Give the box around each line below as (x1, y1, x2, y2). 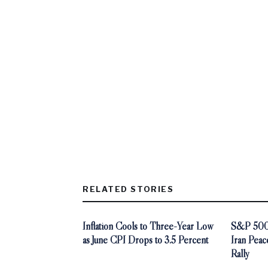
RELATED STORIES (83, 184, 174, 194)
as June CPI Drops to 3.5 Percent (83, 233, 208, 246)
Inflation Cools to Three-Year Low (83, 220, 214, 233)
